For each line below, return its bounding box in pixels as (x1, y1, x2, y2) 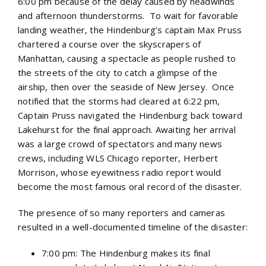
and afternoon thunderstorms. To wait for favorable (18, 9, 239, 21)
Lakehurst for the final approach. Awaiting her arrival (18, 123, 236, 135)
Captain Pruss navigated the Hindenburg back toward (18, 109, 243, 121)
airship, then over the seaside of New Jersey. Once (18, 80, 235, 93)
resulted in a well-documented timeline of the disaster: (18, 220, 248, 233)
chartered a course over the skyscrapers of (18, 37, 201, 50)
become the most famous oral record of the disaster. (18, 180, 242, 192)
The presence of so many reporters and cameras (18, 206, 226, 218)
